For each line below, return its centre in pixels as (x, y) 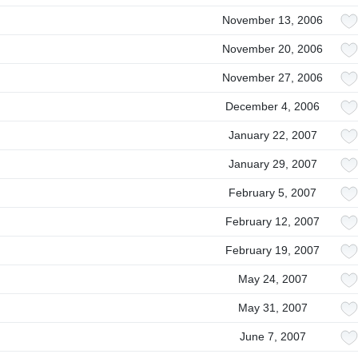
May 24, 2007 (272, 279)
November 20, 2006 (272, 49)
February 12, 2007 (272, 221)
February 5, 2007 (272, 193)
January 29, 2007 (272, 164)
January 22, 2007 (272, 135)
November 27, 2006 (272, 78)
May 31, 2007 (272, 308)
